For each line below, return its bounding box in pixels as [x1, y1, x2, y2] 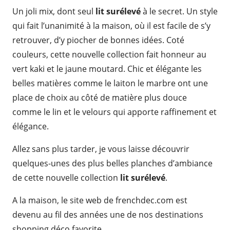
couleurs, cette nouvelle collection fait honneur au [12, 49, 206, 60]
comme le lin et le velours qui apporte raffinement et [12, 106, 217, 118]
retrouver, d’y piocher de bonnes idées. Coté [12, 34, 184, 46]
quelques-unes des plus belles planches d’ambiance [12, 158, 213, 169]
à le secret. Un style [141, 6, 218, 17]
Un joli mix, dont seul [12, 6, 95, 17]
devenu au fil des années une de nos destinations [12, 209, 203, 220]
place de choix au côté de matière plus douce [12, 92, 187, 103]
